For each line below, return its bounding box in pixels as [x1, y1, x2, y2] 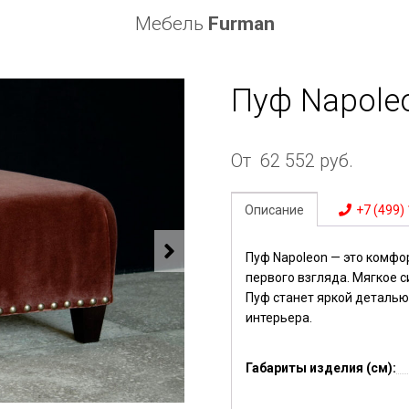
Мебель [134, 13, 208, 35]
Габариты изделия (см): [246, 361, 397, 375]
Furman [207, 13, 275, 35]
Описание [245, 203, 305, 217]
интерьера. [246, 310, 313, 325]
